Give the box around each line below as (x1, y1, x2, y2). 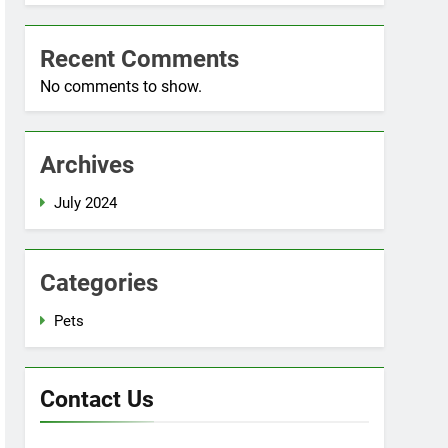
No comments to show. (40, 77, 203, 96)
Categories (40, 269, 159, 297)
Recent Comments (40, 45, 240, 73)
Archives (40, 151, 135, 179)
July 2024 (54, 194, 118, 212)
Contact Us (40, 385, 155, 413)
